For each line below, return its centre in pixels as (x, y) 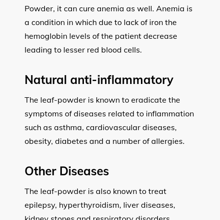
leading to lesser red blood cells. (83, 49)
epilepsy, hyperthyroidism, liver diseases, (100, 205)
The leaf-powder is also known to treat (96, 191)
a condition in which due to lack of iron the (101, 22)
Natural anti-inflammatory (99, 79)
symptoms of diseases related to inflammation (109, 113)
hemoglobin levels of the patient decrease (101, 36)
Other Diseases (67, 171)
